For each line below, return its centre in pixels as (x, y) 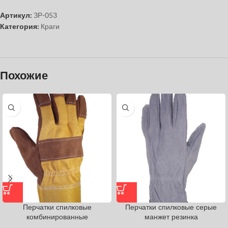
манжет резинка (171, 217)
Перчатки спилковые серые (171, 207)
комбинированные (57, 217)
